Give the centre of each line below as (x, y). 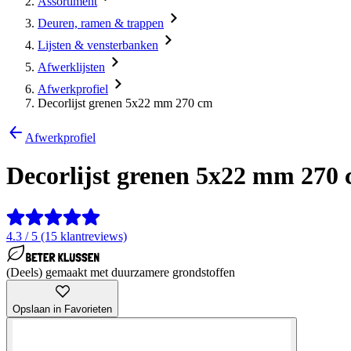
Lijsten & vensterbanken (98, 45)
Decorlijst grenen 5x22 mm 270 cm (125, 103)
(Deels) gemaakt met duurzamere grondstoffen (121, 272)
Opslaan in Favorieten (62, 309)
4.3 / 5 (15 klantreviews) (67, 236)
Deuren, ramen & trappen (101, 23)
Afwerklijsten (71, 67)
